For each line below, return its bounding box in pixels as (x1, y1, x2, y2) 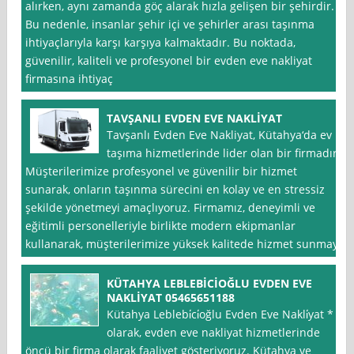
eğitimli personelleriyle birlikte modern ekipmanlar (25, 218, 296, 234)
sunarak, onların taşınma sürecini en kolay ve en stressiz (25, 182, 326, 198)
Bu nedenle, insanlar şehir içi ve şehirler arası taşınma (25, 17, 315, 32)
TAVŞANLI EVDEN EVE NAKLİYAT (107, 111, 283, 126)
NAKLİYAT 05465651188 (107, 290, 235, 306)
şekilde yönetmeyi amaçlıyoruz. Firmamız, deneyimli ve (25, 200, 316, 216)
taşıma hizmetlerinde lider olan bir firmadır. (107, 145, 341, 161)
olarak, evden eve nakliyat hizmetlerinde (107, 325, 321, 341)
